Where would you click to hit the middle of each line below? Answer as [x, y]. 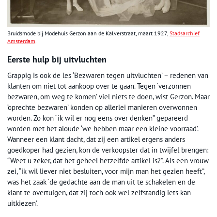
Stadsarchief [185, 33]
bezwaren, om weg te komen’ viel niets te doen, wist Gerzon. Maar [108, 96]
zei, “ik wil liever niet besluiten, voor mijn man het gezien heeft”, [106, 171]
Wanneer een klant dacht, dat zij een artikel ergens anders [96, 139]
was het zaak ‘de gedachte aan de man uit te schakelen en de [101, 182]
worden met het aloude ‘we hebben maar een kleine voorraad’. [103, 128]
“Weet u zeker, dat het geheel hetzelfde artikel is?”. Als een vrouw [108, 160]
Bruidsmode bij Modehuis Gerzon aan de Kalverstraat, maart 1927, [88, 33]
